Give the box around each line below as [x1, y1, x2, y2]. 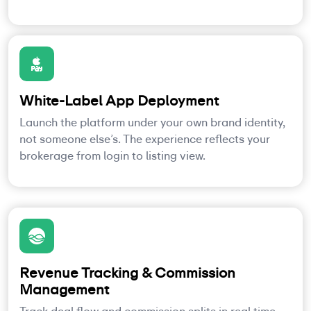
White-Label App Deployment [19, 91, 219, 110]
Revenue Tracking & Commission [19, 263, 235, 282]
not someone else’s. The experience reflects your [19, 131, 270, 146]
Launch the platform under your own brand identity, [19, 115, 285, 130]
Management [19, 280, 109, 299]
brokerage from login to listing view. [19, 148, 205, 163]
